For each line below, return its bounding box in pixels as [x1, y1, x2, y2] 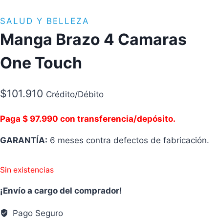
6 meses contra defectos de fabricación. [47, 135, 209, 145]
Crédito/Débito [46, 89, 104, 100]
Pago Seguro [10, 208, 64, 218]
